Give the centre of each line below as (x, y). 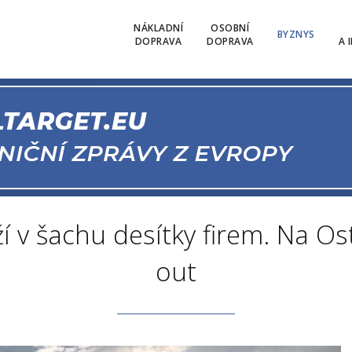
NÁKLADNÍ (158, 27)
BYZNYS (296, 34)
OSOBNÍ (230, 27)
